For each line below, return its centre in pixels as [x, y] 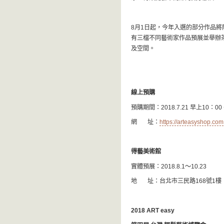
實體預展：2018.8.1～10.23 [172, 166]
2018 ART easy [153, 211]
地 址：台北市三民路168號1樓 [176, 181]
